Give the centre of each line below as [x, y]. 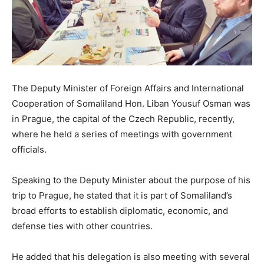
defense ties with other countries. [82, 226]
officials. [29, 150]
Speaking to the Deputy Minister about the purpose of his [131, 180]
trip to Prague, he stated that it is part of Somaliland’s [122, 196]
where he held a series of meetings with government [122, 134]
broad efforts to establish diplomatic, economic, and [120, 211]
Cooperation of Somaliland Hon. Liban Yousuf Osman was [131, 104]
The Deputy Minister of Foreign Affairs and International [128, 88]
